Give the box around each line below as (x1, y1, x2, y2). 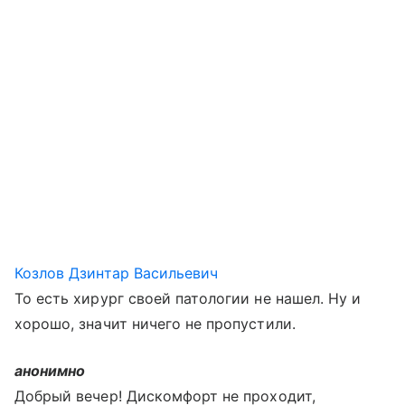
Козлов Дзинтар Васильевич (14, 264, 219, 282)
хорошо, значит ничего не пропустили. (14, 315, 296, 333)
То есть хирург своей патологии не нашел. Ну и (14, 289, 362, 307)
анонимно (14, 362, 86, 380)
